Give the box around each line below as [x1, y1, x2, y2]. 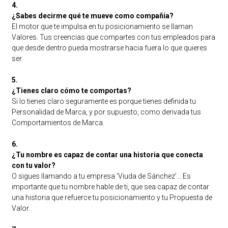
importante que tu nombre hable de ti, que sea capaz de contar [11, 182, 209, 191]
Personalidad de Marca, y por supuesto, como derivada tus [11, 107, 201, 116]
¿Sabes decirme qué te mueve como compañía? [11, 11, 174, 20]
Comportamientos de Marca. [11, 118, 104, 127]
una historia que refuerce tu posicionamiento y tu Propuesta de [11, 193, 212, 202]
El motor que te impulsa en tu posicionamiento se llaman [11, 22, 193, 31]
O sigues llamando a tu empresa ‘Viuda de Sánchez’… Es [11, 172, 191, 180]
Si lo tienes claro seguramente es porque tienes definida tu [11, 97, 196, 105]
